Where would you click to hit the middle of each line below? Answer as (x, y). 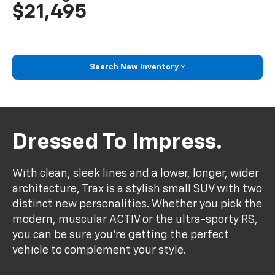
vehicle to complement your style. (99, 250)
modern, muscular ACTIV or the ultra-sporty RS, (135, 219)
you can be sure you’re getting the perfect (121, 235)
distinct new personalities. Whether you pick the (137, 204)
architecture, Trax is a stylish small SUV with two (137, 189)
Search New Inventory (134, 67)
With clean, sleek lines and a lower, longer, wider (136, 173)
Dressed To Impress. (118, 143)
